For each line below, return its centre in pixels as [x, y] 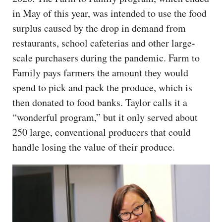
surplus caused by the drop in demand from [99, 28]
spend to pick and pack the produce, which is [102, 87]
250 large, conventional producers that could [102, 132]
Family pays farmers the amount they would [100, 72]
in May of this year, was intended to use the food [110, 13]
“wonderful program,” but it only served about [105, 117]
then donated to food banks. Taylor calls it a [100, 102]
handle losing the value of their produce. [95, 147]
